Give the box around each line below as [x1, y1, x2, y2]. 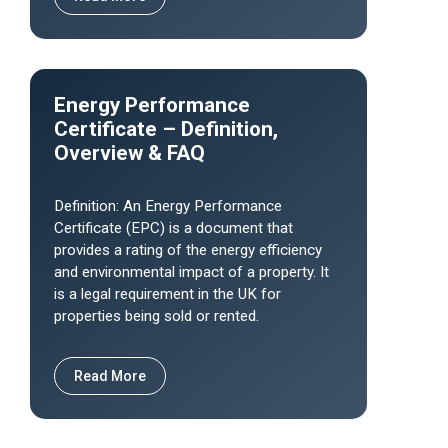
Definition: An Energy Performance [54, 197, 282, 215]
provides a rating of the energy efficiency [54, 241, 322, 259]
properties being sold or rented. [54, 307, 259, 325]
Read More [74, 368, 146, 384]
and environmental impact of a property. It [54, 263, 329, 281]
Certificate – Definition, [54, 117, 278, 141]
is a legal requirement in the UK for [54, 285, 281, 303]
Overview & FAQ [54, 141, 205, 165]
